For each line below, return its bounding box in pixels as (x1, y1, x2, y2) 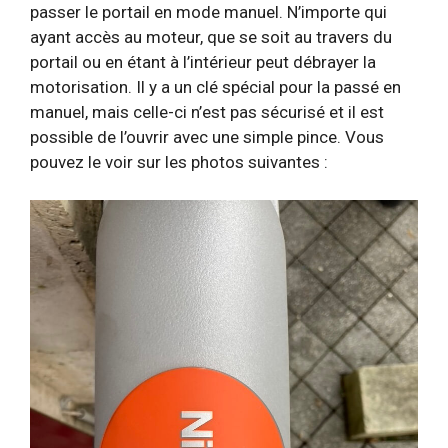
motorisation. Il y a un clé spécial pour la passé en (30, 76, 401, 97)
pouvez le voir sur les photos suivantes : (30, 151, 328, 172)
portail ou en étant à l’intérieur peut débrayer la (30, 51, 376, 72)
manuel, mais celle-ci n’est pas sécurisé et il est (30, 101, 384, 122)
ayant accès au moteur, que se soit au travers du (30, 26, 392, 47)
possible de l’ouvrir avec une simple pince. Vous (30, 126, 384, 147)
